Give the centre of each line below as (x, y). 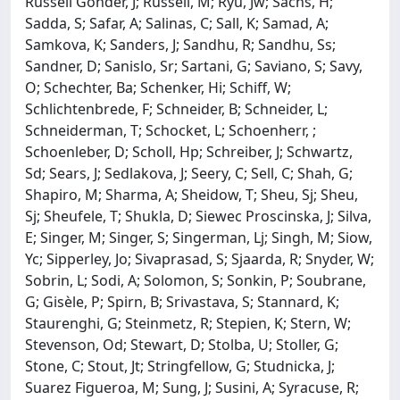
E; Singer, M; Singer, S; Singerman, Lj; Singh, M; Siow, (199, 237)
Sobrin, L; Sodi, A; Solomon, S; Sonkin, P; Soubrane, (196, 280)
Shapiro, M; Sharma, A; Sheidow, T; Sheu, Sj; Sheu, (192, 194)
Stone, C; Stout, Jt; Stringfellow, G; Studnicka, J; (180, 366)
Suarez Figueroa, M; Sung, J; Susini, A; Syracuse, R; (192, 387)
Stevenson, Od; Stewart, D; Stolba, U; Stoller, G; (182, 344)
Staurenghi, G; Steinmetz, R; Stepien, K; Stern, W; (188, 323)
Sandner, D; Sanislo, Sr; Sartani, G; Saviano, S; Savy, (194, 66)
